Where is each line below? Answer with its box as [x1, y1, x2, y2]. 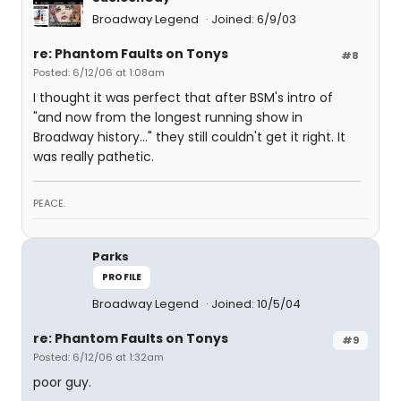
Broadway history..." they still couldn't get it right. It [33, 128, 346, 146]
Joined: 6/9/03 [211, 11, 296, 28]
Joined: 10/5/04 [211, 295, 301, 312]
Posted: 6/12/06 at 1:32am [33, 350, 164, 364]
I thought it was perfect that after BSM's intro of [33, 89, 333, 107]
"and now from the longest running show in [33, 108, 303, 126]
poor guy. [33, 373, 91, 391]
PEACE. [33, 196, 65, 210]
